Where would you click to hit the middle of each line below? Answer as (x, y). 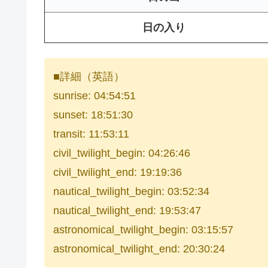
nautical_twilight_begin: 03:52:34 (131, 192)
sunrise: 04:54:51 (95, 96)
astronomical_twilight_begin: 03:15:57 (143, 230)
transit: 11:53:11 (91, 134)
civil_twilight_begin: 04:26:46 (122, 153)
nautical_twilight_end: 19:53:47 (127, 211)
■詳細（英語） (89, 77)
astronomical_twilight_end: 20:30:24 (139, 249)
